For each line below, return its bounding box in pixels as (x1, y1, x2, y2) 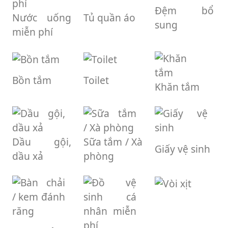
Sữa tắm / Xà (83, 134, 142, 149)
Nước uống (12, 10, 71, 24)
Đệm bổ (154, 3, 214, 17)
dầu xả (12, 149, 43, 163)
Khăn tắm (154, 79, 199, 94)
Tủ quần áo (83, 10, 135, 24)
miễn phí (12, 24, 53, 39)
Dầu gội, (12, 134, 71, 149)
